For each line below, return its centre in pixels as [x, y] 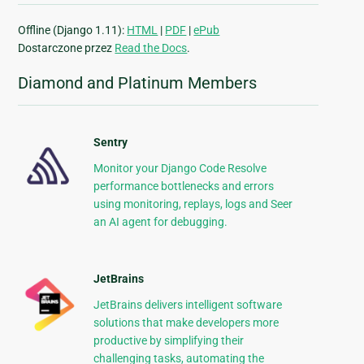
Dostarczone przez [67, 48]
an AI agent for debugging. [160, 222]
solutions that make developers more [186, 323]
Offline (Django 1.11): [73, 30]
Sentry [110, 143]
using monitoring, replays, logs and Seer [193, 204]
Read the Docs [151, 48]
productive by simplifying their [168, 341]
